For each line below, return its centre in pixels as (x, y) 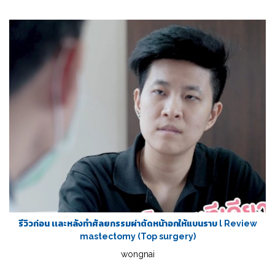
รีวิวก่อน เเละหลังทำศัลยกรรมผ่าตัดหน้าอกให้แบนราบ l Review (137, 223)
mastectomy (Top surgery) (137, 236)
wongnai (137, 254)
